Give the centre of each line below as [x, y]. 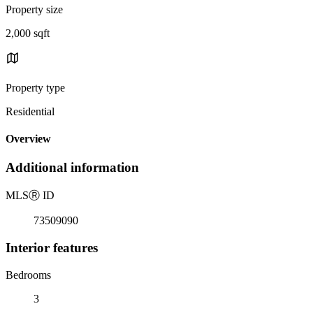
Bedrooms [28, 275]
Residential [30, 111]
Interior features [52, 247]
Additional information [72, 168]
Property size [34, 9]
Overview [28, 139]
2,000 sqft [28, 33]
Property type [35, 87]
